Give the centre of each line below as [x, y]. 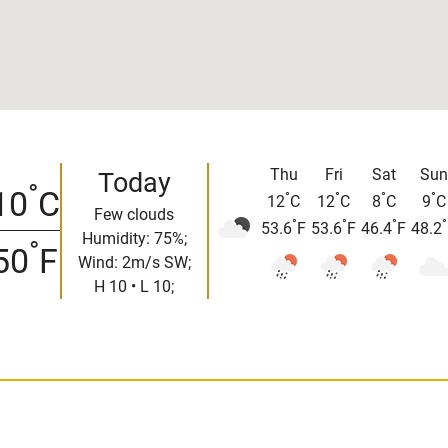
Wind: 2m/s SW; [134, 262]
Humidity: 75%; [134, 238]
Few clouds [134, 214]
